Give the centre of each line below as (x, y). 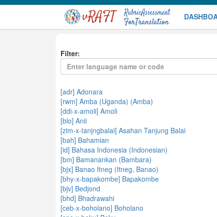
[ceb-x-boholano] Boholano (102, 208)
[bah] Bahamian (85, 140)
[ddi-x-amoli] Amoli (89, 111)
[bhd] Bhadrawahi (87, 198)
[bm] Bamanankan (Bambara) (106, 159)
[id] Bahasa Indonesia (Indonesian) (114, 150)
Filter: (70, 53)
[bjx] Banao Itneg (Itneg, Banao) (109, 169)
